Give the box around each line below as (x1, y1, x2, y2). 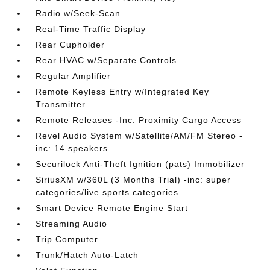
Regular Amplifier (36, 71, 111, 81)
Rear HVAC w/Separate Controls (36, 55, 177, 65)
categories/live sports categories (36, 187, 179, 197)
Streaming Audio (36, 219, 108, 228)
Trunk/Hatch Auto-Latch (36, 250, 139, 260)
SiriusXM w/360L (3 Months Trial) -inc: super (36, 175, 231, 184)
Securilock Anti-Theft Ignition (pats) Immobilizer (36, 159, 245, 169)
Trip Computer (36, 234, 99, 244)
